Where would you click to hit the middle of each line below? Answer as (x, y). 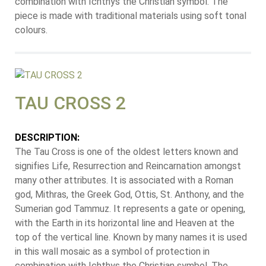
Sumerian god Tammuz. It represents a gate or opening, (130, 209)
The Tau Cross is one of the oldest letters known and (126, 152)
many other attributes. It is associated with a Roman (124, 180)
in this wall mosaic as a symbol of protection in (112, 252)
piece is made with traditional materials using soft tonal (131, 15)
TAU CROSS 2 (70, 103)
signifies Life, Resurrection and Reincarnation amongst (128, 166)
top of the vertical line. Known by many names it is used (131, 237)
